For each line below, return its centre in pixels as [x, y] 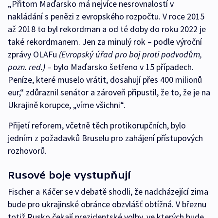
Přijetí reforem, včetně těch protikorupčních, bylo [97, 125]
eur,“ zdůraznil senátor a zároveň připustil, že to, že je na [109, 92]
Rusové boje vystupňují [69, 175]
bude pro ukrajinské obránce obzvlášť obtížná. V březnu [107, 204]
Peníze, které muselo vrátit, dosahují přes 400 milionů [105, 80]
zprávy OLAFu [33, 54]
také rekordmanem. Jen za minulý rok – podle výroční [105, 42]
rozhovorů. [27, 151]
